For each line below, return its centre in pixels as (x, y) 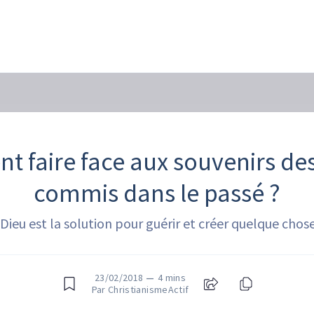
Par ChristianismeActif (140, 289)
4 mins (171, 278)
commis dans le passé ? (157, 193)
